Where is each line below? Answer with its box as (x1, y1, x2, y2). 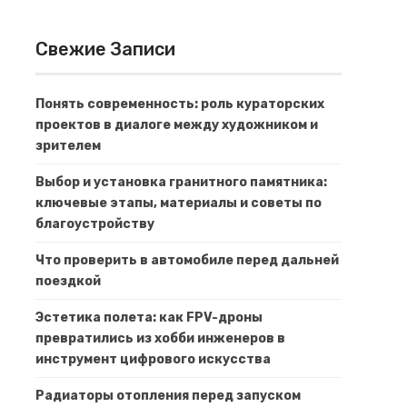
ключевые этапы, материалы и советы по (35, 194, 322, 211)
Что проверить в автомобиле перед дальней (35, 252, 339, 268)
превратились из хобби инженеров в (35, 330, 285, 346)
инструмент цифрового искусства (35, 351, 271, 367)
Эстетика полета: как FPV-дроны (35, 309, 263, 325)
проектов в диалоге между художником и (35, 116, 318, 133)
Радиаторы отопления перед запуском (35, 387, 301, 403)
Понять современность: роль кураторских (35, 95, 324, 112)
